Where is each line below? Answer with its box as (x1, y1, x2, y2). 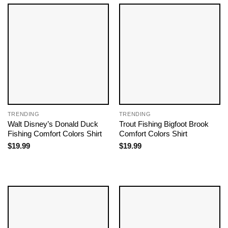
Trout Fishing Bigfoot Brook (119, 120, 209, 129)
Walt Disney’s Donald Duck (7, 120, 98, 129)
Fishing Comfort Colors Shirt (7, 129, 102, 138)
